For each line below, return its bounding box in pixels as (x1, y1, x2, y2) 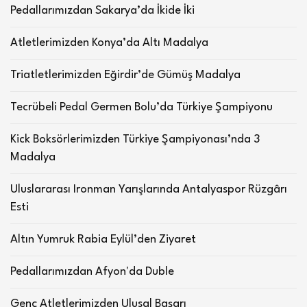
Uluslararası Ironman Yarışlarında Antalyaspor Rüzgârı (10, 184, 287, 195)
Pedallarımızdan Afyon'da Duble (10, 266, 174, 278)
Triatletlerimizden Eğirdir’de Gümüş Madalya (10, 69, 241, 81)
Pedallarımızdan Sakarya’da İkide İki (10, 5, 195, 16)
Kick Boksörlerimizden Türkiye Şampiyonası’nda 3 (10, 134, 260, 145)
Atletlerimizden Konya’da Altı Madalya (10, 37, 208, 49)
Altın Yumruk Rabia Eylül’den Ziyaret (10, 234, 196, 245)
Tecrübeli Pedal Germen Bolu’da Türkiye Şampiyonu (10, 101, 273, 113)
